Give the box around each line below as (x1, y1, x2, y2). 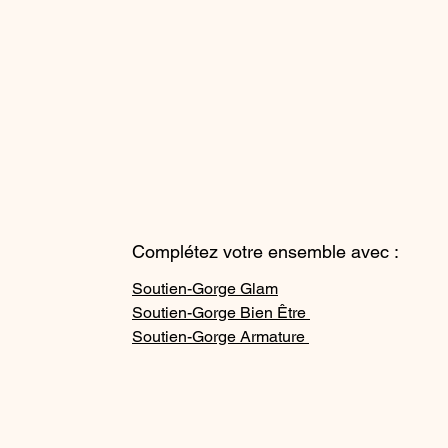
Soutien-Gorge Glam (132, 279, 278, 299)
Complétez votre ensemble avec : (132, 241, 399, 263)
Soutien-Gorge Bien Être (132, 303, 310, 323)
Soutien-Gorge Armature (132, 327, 309, 347)
